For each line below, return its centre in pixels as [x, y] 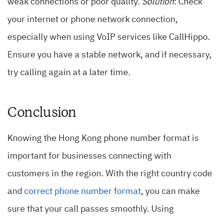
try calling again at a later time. [69, 73]
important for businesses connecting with [89, 156]
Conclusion [42, 112]
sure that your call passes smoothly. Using [91, 209]
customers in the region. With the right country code [110, 174]
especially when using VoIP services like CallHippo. [109, 38]
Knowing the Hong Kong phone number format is [103, 139]
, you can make [170, 192]
